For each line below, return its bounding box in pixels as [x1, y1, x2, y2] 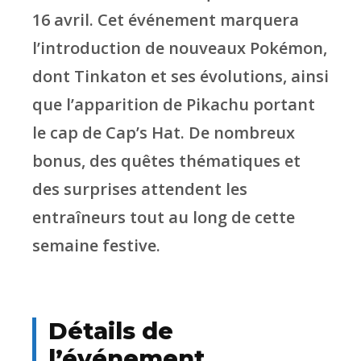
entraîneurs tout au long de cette [32, 206, 295, 229]
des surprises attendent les [32, 178, 247, 201]
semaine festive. [32, 234, 160, 257]
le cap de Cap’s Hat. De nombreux [32, 122, 295, 144]
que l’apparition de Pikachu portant [32, 93, 315, 116]
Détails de [48, 317, 173, 346]
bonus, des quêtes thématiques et [32, 150, 301, 172]
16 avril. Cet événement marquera [32, 9, 299, 31]
